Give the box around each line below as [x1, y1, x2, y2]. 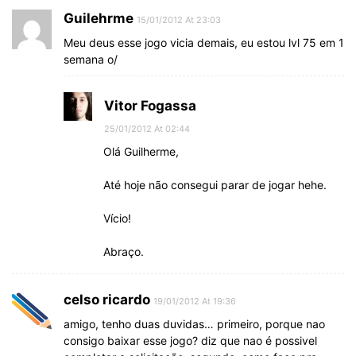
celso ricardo [64, 291, 150, 308]
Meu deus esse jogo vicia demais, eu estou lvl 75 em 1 [64, 35, 344, 49]
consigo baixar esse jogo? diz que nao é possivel [64, 333, 317, 347]
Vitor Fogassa [104, 97, 196, 114]
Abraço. [103, 244, 144, 258]
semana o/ [64, 52, 118, 66]
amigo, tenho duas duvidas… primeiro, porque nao [64, 316, 325, 331]
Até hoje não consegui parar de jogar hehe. [103, 177, 327, 192]
